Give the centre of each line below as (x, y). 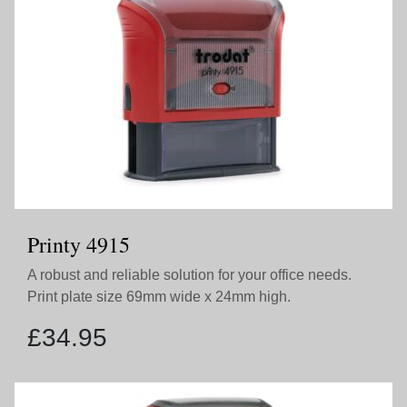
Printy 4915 (79, 244)
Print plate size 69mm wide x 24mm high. (159, 297)
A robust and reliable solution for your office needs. (189, 275)
